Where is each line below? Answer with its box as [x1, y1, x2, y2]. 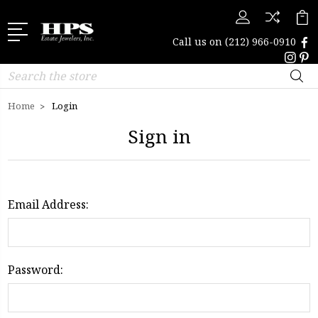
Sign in [127, 124, 191, 149]
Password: [8, 262, 63, 278]
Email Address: [8, 197, 89, 212]
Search [8, 65, 42, 78]
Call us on [172, 35, 225, 48]
